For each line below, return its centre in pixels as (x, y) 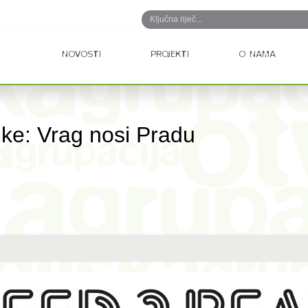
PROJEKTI (170, 54)
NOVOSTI (81, 54)
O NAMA (257, 54)
